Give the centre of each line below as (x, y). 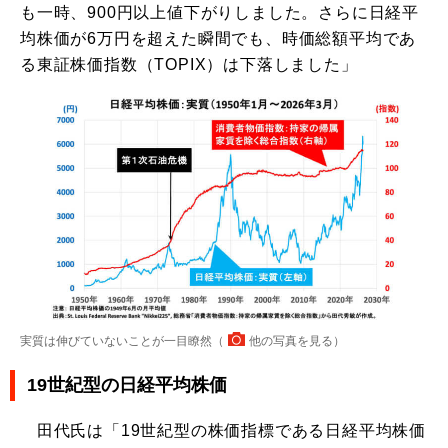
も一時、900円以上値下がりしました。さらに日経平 (219, 13)
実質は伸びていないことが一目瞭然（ (122, 340)
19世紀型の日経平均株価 (127, 385)
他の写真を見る (291, 340)
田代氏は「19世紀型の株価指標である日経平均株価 (223, 431)
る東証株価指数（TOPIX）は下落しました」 (189, 65)
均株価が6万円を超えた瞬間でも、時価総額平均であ (218, 39)
